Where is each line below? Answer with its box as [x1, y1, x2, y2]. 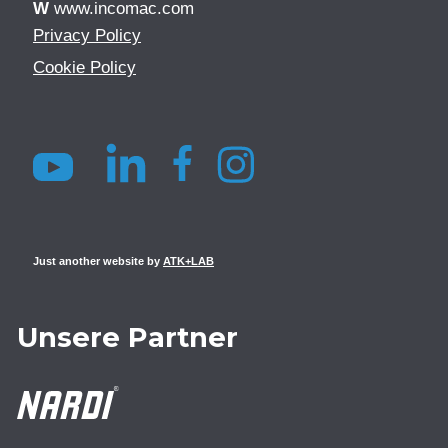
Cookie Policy [33, 58, 136, 77]
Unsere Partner [16, 320, 238, 355]
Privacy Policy [33, 26, 141, 45]
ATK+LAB [163, 255, 214, 268]
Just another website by [33, 255, 163, 268]
